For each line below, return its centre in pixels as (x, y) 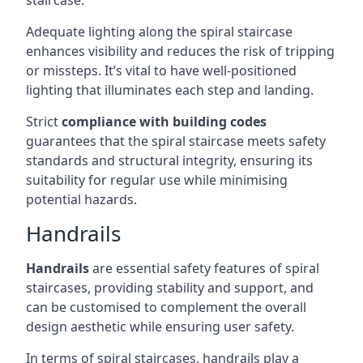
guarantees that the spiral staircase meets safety (176, 141)
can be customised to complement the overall (166, 307)
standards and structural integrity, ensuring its (169, 160)
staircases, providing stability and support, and (170, 288)
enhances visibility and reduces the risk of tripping (180, 51)
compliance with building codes (164, 122)
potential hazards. (81, 199)
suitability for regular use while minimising (157, 180)
